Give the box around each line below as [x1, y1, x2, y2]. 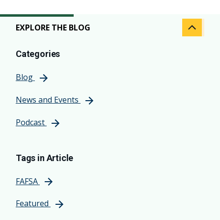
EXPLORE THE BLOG [16, 22, 90, 33]
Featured [16, 198, 49, 209]
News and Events [16, 94, 79, 106]
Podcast [16, 116, 45, 128]
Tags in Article [16, 152, 74, 163]
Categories [16, 49, 60, 59]
